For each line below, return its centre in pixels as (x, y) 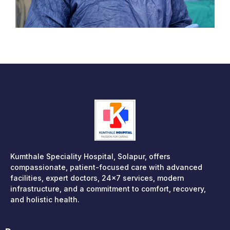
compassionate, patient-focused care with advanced (106, 167)
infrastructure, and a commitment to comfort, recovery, (108, 189)
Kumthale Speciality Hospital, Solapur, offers (90, 156)
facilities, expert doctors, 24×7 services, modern (97, 178)
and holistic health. (45, 199)
